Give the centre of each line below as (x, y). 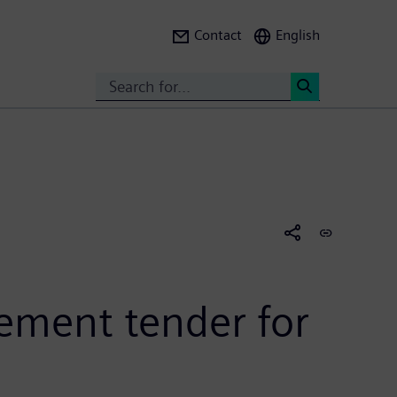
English (298, 35)
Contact (218, 35)
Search (327, 117)
